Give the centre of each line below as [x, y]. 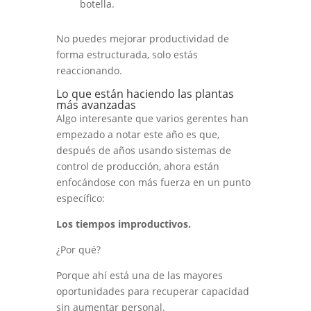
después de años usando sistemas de [143, 150]
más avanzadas [96, 104]
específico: [80, 198]
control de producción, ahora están [137, 166]
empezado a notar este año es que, [137, 134]
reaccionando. [89, 70]
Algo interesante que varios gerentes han [152, 118]
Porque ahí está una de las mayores [139, 275]
